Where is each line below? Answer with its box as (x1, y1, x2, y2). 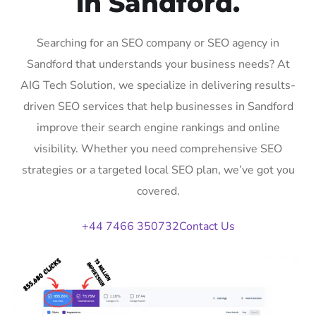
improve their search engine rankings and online (36, 119, 280, 135)
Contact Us (178, 218, 235, 234)
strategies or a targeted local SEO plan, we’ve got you (21, 162, 295, 178)
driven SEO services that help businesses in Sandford (23, 98, 293, 114)
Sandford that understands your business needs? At (26, 56, 290, 72)
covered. (136, 183, 180, 199)
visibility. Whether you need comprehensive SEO (34, 140, 282, 157)
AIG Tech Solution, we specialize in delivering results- (20, 77, 296, 93)
